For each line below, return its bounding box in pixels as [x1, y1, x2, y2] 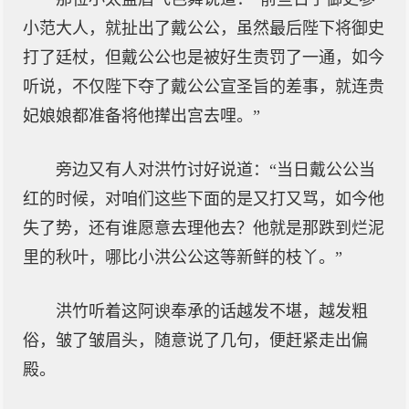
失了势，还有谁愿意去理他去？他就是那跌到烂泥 [23, 219, 384, 237]
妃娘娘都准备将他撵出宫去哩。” [23, 107, 260, 125]
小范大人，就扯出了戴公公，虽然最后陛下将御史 [23, 19, 384, 37]
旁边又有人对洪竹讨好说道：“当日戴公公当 [56, 161, 375, 179]
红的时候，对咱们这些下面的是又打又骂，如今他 [23, 190, 384, 208]
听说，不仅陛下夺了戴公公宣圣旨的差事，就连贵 [23, 78, 384, 96]
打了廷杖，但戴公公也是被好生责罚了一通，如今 [23, 48, 384, 67]
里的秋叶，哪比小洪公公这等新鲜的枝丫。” [23, 248, 342, 267]
